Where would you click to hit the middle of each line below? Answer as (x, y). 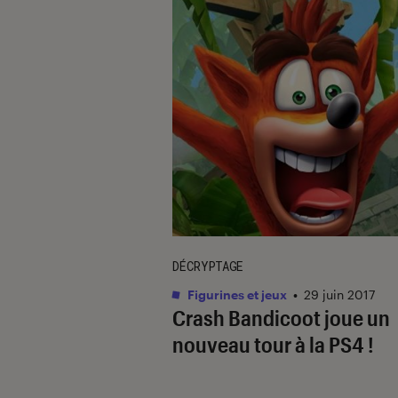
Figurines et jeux (236, 294)
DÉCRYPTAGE (208, 266)
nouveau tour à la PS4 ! (273, 344)
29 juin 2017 (339, 294)
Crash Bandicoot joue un (281, 317)
